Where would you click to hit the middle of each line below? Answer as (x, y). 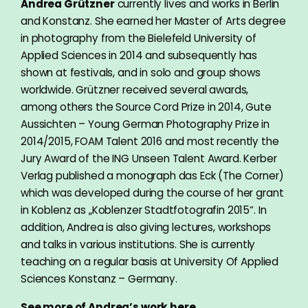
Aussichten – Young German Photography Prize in (145, 124)
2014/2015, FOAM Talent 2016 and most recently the (150, 141)
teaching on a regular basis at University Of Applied (150, 261)
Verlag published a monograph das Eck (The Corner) (152, 175)
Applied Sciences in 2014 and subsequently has (139, 55)
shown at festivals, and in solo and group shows (141, 72)
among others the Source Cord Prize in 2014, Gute (146, 107)
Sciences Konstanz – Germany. (99, 278)
